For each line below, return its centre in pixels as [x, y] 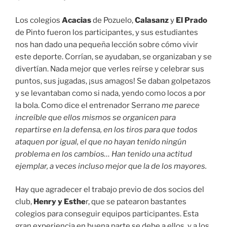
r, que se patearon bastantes [136, 202]
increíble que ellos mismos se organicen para [96, 117]
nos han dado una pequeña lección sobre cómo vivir [107, 44]
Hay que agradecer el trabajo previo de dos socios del [110, 190]
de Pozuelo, [113, 20]
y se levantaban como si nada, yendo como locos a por [110, 93]
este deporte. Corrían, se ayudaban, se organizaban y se [113, 56]
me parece [181, 105]
